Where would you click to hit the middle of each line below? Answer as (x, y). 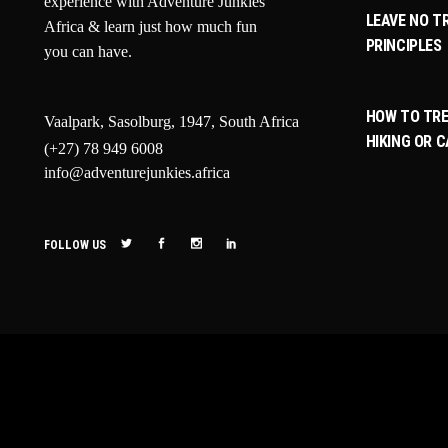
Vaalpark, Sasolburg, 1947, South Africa (171, 121)
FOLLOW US (75, 244)
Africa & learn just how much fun (150, 26)
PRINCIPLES (403, 45)
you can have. (88, 51)
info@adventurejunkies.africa (137, 172)
